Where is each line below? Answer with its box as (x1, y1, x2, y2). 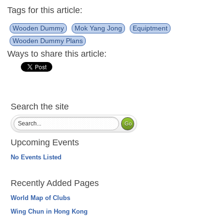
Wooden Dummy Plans (13, 36, 83, 45)
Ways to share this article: (7, 48, 107, 59)
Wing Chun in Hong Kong (11, 207, 88, 215)
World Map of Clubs (11, 194, 71, 201)
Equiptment (133, 24, 168, 32)
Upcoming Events (11, 137, 79, 147)
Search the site (11, 101, 69, 111)
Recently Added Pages (11, 178, 99, 188)
